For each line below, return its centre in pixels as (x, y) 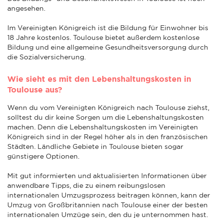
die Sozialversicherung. (46, 57)
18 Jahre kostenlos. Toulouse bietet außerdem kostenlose (103, 37)
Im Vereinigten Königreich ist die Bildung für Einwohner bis (108, 27)
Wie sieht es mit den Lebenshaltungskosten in (99, 79)
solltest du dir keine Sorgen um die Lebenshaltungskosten (106, 117)
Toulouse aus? (35, 89)
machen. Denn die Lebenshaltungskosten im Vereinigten (103, 127)
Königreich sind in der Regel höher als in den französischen (108, 136)
